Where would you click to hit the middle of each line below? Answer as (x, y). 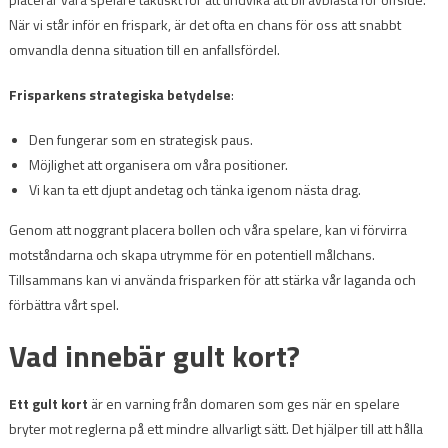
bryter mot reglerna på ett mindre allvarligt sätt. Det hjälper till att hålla (215, 428)
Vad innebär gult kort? (154, 355)
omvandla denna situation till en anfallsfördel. (144, 49)
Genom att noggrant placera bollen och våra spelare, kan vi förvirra (207, 229)
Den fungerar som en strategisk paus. (140, 139)
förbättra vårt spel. (63, 304)
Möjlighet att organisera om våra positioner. (158, 164)
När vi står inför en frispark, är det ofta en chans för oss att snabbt (204, 24)
